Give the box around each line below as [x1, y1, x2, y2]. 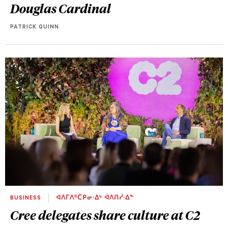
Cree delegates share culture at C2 [10, 206, 200, 223]
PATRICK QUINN [10, 24, 59, 31]
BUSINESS [10, 195, 43, 202]
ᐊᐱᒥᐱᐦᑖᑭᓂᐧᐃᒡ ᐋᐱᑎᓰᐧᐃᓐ [54, 195, 134, 202]
